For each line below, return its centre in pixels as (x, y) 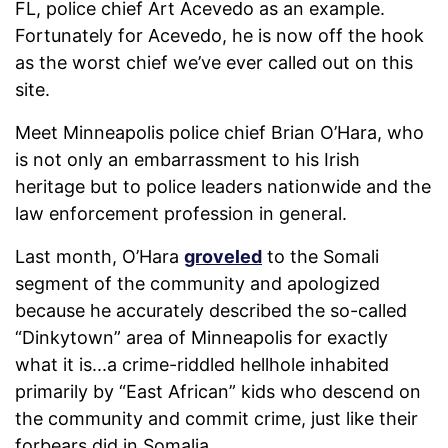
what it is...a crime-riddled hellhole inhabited (202, 365)
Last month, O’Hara (99, 257)
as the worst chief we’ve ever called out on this (214, 63)
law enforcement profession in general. (186, 214)
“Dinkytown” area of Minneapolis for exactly (201, 338)
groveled (223, 257)
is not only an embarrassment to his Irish (187, 160)
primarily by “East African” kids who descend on (218, 392)
